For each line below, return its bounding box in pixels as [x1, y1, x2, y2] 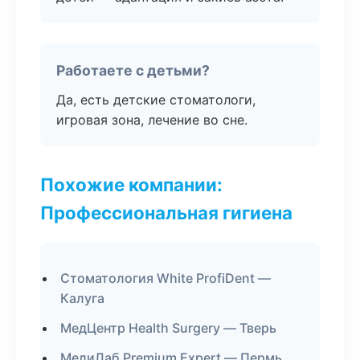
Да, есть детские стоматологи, [56, 92, 256, 108]
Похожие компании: [40, 174, 223, 195]
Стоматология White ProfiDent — [60, 270, 271, 286]
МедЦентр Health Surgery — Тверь [60, 320, 276, 336]
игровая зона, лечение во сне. [56, 112, 247, 128]
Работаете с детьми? [56, 62, 210, 79]
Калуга [60, 290, 104, 306]
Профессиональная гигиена [40, 202, 292, 223]
